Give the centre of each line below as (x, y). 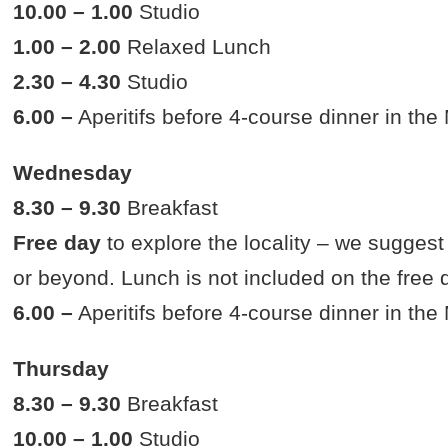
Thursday (61, 369)
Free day (57, 243)
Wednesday (73, 173)
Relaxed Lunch (196, 47)
